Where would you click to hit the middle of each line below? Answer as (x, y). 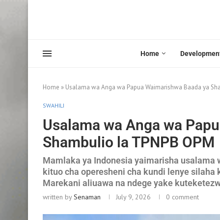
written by (58, 197)
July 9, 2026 (133, 197)
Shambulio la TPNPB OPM (129, 142)
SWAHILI (54, 105)
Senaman (87, 197)
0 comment (182, 197)
